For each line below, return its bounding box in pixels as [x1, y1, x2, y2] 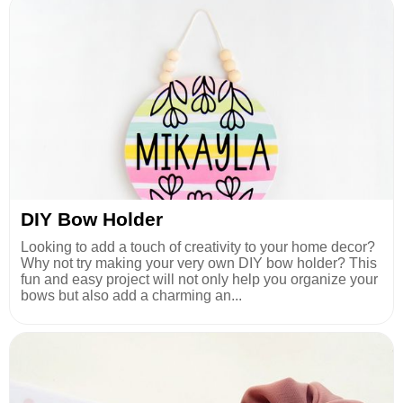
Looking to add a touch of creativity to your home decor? [21, 239, 375, 255]
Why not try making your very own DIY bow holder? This [21, 255, 377, 272]
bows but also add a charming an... [21, 288, 242, 304]
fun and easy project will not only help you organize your [21, 272, 378, 288]
